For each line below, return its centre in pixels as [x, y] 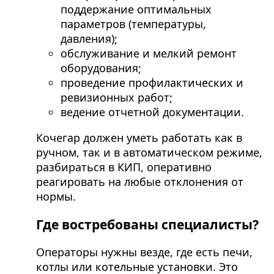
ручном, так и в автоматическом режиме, [149, 153]
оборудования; [101, 68]
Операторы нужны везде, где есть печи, [144, 252]
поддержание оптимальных [136, 9]
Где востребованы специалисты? [147, 224]
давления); [89, 39]
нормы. [56, 197]
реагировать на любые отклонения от [139, 182]
